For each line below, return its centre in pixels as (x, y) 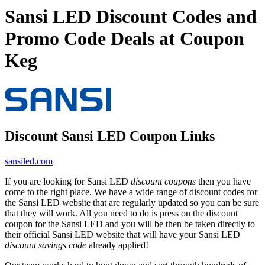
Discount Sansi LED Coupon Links (110, 136)
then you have (223, 181)
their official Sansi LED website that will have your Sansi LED (122, 234)
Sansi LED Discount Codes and (131, 17)
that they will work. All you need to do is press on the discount (121, 213)
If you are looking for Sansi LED (68, 181)
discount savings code (46, 245)
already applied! (117, 245)
